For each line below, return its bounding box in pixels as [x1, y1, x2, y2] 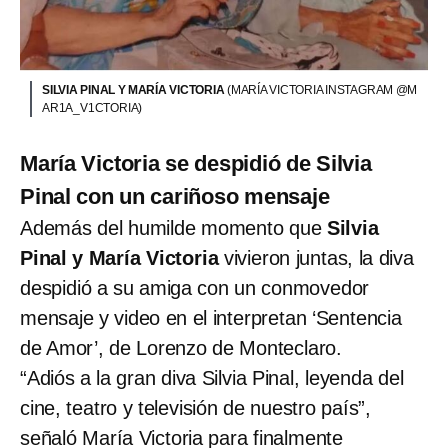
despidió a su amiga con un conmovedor [20, 277, 370, 300]
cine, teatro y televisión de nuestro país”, [20, 397, 371, 420]
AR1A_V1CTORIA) [42, 101, 143, 116]
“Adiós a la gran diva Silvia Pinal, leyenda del [20, 367, 404, 390]
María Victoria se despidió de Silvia [20, 151, 372, 177]
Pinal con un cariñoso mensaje [20, 184, 330, 210]
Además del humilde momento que [20, 217, 327, 240]
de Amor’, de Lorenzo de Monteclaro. [20, 337, 342, 360]
